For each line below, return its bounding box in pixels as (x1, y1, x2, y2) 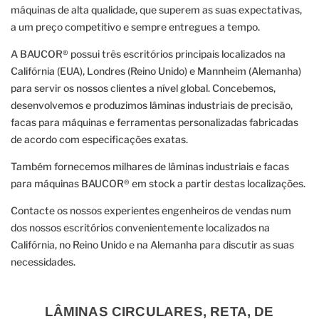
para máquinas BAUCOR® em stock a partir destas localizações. (11, 177, 305, 190)
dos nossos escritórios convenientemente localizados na (11, 221, 270, 234)
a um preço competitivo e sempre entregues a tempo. (11, 21, 260, 33)
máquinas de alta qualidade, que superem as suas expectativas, (11, 4, 302, 16)
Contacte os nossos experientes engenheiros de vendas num (11, 204, 291, 217)
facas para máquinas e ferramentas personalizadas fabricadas (11, 116, 298, 129)
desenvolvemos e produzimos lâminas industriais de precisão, (11, 99, 293, 112)
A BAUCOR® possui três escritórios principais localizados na (11, 48, 286, 61)
